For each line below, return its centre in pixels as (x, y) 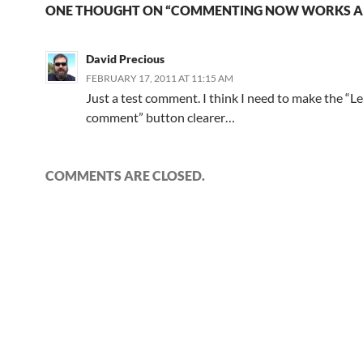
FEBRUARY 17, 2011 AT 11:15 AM (160, 78)
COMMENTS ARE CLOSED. (125, 175)
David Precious (125, 59)
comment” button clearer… (160, 117)
